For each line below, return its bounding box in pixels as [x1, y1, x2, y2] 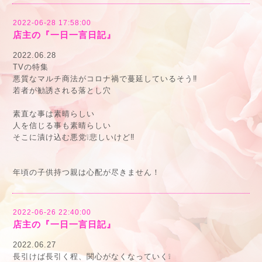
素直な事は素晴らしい [13, 109, 95, 118]
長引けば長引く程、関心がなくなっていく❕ [13, 252, 171, 261]
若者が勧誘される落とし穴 [13, 86, 111, 95]
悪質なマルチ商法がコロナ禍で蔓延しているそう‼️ [13, 74, 198, 83]
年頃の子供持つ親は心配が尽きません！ [13, 168, 160, 177]
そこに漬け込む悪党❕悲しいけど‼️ [13, 133, 135, 142]
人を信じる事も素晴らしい [13, 121, 111, 130]
